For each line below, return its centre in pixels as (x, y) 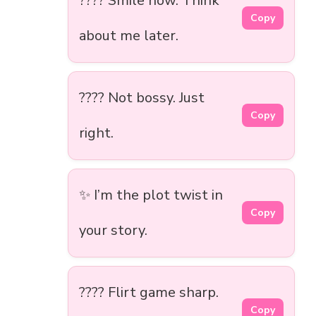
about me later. (129, 35)
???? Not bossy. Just (142, 97)
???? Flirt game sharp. (149, 292)
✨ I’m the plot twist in (151, 195)
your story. (113, 230)
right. (96, 133)
